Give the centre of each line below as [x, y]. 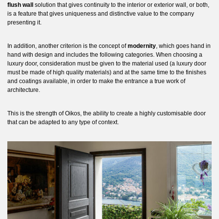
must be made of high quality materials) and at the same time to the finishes [107, 72]
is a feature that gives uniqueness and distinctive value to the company [101, 14]
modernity [142, 46]
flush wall [20, 5]
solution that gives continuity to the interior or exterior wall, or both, [121, 5]
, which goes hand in [183, 46]
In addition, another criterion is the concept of [67, 46]
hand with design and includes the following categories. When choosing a [105, 55]
